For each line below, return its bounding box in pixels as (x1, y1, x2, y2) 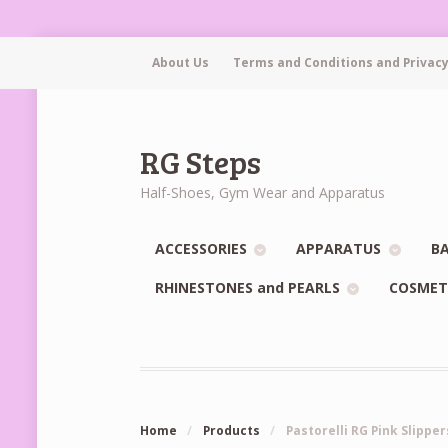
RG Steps (140, 139, 262, 183)
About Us (152, 54, 209, 72)
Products (202, 422, 260, 440)
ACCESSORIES (155, 239, 248, 259)
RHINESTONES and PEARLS (155, 277, 341, 297)
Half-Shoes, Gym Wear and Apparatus (140, 182, 386, 202)
